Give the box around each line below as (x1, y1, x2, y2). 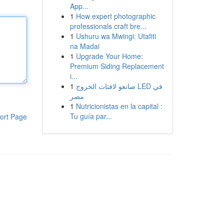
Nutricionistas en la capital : (75, 101, 162, 111)
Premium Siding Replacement (69, 61, 164, 71)
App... (69, 1, 88, 11)
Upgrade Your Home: (75, 51, 143, 61)
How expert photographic (75, 11, 155, 21)
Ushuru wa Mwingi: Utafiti (75, 31, 156, 41)
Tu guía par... (69, 111, 112, 121)
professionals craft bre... (69, 21, 146, 31)
